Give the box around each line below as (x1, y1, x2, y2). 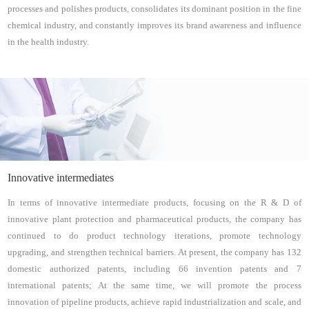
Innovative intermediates (8, 171, 114, 183)
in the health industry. (8, 37, 90, 48)
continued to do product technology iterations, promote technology (8, 230, 301, 241)
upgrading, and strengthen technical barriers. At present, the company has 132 (8, 247, 301, 257)
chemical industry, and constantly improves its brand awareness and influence (8, 21, 301, 31)
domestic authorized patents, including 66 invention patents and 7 (8, 263, 301, 274)
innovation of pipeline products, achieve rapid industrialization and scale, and (8, 297, 301, 307)
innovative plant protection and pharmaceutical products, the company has (8, 214, 301, 224)
